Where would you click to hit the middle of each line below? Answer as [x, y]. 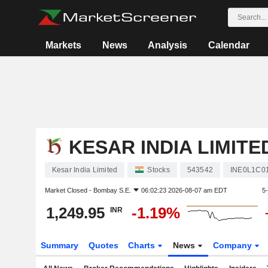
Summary [59, 245]
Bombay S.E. [112, 190]
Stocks [159, 170]
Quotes [103, 245]
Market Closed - [69, 190]
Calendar [229, 45]
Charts [143, 245]
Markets [64, 45]
